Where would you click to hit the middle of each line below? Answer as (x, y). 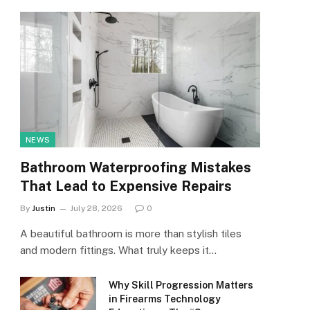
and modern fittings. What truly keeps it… (118, 250)
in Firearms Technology (165, 299)
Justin (44, 208)
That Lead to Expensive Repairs (126, 186)
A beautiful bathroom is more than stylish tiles (131, 233)
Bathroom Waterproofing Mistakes (136, 167)
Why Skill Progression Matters (181, 285)
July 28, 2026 (96, 208)
